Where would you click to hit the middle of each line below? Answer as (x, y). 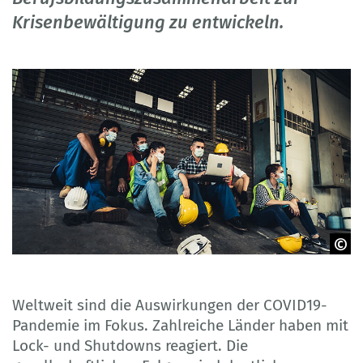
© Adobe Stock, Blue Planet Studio (104, 270)
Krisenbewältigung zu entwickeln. (148, 23)
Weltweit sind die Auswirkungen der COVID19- (170, 305)
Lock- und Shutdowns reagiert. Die (130, 345)
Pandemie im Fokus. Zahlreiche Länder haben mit (180, 325)
